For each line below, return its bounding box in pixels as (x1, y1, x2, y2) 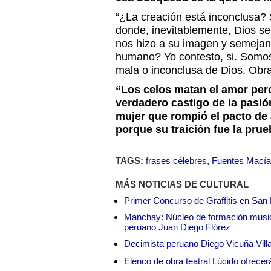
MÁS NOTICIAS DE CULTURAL (116, 179, 249, 189)
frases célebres (146, 155, 207, 166)
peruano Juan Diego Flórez (124, 222, 230, 232)
